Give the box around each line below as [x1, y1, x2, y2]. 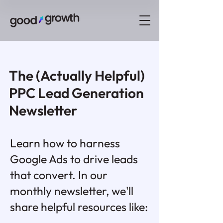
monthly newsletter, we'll [10, 184, 133, 198]
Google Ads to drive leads [10, 152, 138, 166]
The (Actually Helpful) [9, 67, 145, 84]
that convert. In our [10, 168, 108, 182]
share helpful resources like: [10, 200, 148, 214]
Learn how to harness [10, 136, 120, 150]
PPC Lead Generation [9, 84, 144, 102]
